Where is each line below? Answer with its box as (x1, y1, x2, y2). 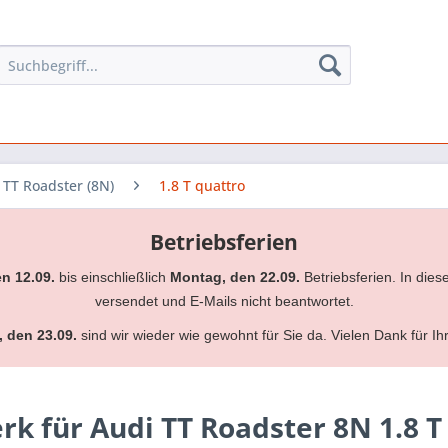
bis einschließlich (54, 269, 170, 285)
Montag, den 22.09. (169, 269, 300, 285)
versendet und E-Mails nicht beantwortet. (94, 293, 354, 309)
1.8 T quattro (159, 176, 245, 195)
